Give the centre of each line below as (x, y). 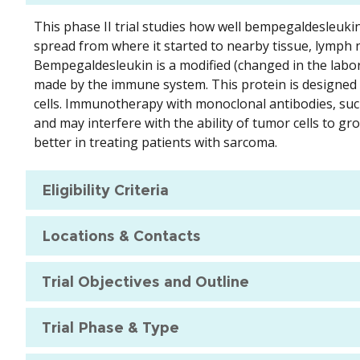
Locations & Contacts (121, 236)
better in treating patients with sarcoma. (155, 143)
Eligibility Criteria (105, 190)
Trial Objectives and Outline (145, 282)
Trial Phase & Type (110, 327)
